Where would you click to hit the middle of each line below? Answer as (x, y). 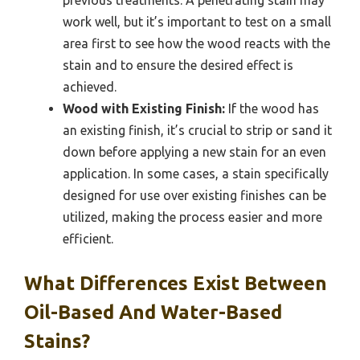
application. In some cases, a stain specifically (196, 173)
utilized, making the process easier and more (192, 217)
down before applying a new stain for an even (194, 151)
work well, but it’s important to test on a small (197, 21)
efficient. (88, 238)
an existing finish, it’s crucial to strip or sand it (197, 130)
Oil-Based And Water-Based (153, 312)
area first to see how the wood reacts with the (196, 43)
